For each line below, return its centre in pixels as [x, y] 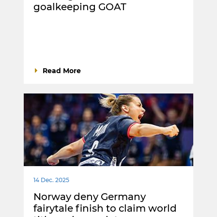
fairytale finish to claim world [105, 209]
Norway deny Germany [90, 197]
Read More [62, 71]
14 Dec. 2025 [51, 180]
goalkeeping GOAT [80, 7]
